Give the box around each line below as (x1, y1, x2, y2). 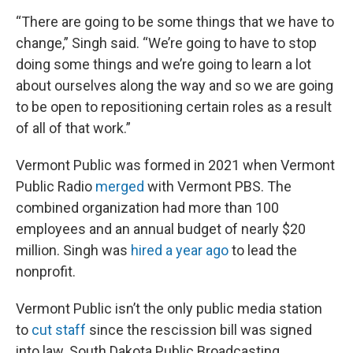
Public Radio (16, 177, 95, 195)
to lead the (229, 241, 297, 258)
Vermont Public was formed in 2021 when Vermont (16, 156, 335, 173)
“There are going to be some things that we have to (16, 13, 334, 30)
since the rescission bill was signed (86, 321, 312, 338)
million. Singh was (16, 241, 131, 258)
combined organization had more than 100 (16, 199, 279, 216)
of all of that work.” (16, 119, 131, 136)
